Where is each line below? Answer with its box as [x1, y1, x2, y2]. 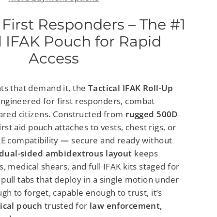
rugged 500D [125, 108, 178, 120]
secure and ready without [71, 134, 172, 146]
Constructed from [52, 108, 126, 120]
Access [29, 49, 79, 67]
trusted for [42, 200, 90, 211]
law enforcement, [89, 200, 163, 211]
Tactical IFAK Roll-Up [88, 82, 173, 93]
